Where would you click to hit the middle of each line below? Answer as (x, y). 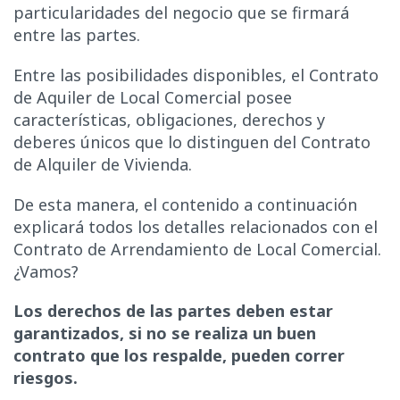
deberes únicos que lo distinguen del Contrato (192, 142)
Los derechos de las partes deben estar (173, 311)
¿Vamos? (46, 271)
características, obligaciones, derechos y (169, 119)
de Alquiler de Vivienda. (103, 164)
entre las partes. (77, 34)
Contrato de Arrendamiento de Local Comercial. (197, 249)
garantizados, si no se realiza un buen (165, 333)
